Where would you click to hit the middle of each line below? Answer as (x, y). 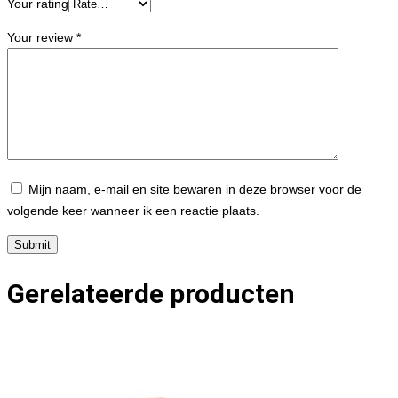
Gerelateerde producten (151, 293)
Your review (42, 37)
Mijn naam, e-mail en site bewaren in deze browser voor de (195, 189)
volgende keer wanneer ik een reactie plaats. (133, 211)
